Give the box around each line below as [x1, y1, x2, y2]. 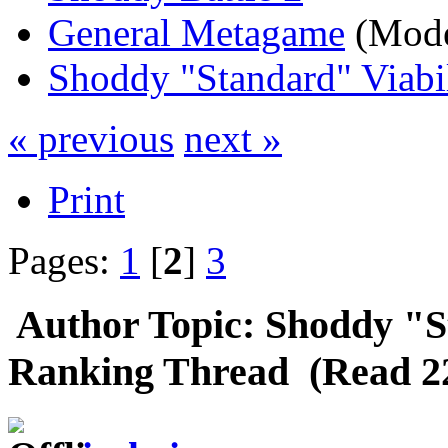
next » [184, 116, 282, 160]
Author [16, 302, 139, 348]
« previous [8, 116, 174, 160]
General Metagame [48, 10, 345, 54]
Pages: [8, 238, 120, 282]
